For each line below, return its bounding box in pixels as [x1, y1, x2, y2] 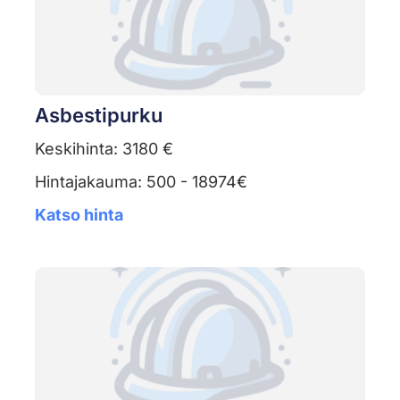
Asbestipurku [34, 104, 162, 128]
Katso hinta [34, 205, 123, 225]
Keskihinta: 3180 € [34, 139, 173, 159]
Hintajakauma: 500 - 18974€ [34, 172, 247, 192]
